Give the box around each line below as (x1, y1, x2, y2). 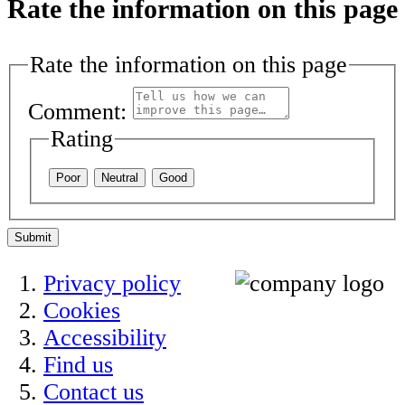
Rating (51, 125, 114, 152)
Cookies (43, 297, 120, 325)
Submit (14, 230, 52, 244)
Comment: (28, 98, 127, 125)
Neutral (101, 170, 139, 184)
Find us (43, 352, 113, 379)
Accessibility (43, 325, 166, 352)
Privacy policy (43, 270, 181, 297)
